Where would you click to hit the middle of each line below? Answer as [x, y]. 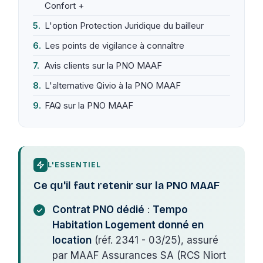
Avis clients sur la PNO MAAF [104, 65]
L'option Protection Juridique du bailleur [124, 25]
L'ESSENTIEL [74, 164]
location [72, 240]
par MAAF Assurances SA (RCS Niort [139, 255]
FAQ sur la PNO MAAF [89, 105]
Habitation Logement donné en [128, 225]
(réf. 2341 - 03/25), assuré [155, 240]
